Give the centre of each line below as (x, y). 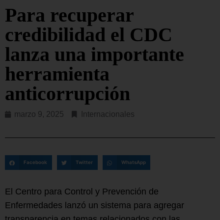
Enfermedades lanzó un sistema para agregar (95, 205)
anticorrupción (68, 94)
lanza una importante (95, 55)
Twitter (84, 162)
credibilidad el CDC (89, 35)
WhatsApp (133, 162)
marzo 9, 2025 (39, 114)
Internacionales (108, 114)
